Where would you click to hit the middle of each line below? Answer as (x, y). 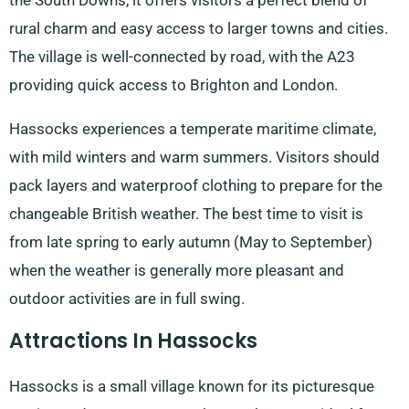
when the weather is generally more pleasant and (177, 271)
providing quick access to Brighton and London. (173, 85)
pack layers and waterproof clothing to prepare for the (196, 186)
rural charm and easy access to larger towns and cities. (199, 29)
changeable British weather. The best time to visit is (186, 214)
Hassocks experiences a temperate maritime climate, (193, 129)
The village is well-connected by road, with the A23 (182, 57)
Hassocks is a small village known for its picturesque (192, 387)
